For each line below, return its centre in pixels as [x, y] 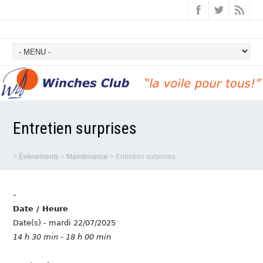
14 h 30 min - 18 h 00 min [62, 237]
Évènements [39, 156]
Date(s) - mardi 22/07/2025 [65, 222]
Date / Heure [41, 208]
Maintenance [87, 156]
